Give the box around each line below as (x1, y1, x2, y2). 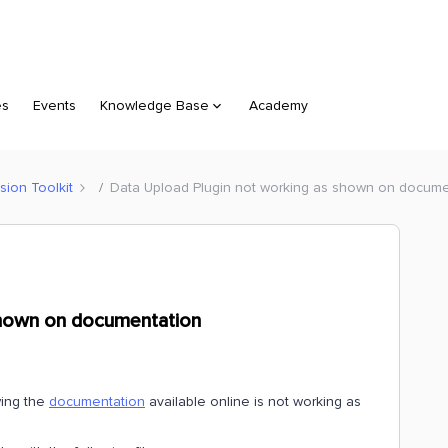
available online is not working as (145, 393, 361, 410)
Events (33, 97, 76, 114)
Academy (249, 97, 308, 114)
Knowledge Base (100, 97, 209, 114)
